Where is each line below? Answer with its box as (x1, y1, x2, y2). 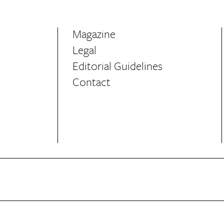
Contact (72, 73, 110, 90)
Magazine (72, 25, 115, 42)
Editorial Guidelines (72, 57, 162, 74)
